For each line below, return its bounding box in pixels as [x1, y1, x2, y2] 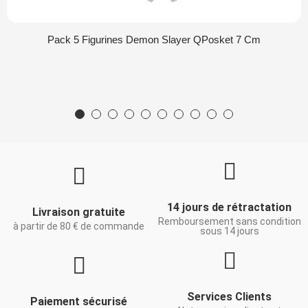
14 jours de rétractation [167, 201, 291, 214]
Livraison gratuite [32, 206, 125, 219]
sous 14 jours [199, 225, 259, 236]
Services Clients [187, 290, 272, 303]
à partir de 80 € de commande [13, 221, 144, 232]
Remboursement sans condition [157, 216, 301, 227]
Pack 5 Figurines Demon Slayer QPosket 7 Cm [47, 34, 261, 45]
